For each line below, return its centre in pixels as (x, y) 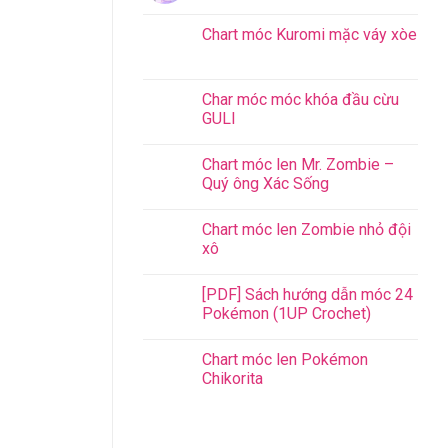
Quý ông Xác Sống (265, 184)
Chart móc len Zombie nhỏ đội (306, 230)
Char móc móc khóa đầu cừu (300, 100)
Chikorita (232, 379)
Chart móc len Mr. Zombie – (298, 165)
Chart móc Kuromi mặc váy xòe (309, 35)
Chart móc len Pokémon (285, 360)
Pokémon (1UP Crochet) (286, 314)
